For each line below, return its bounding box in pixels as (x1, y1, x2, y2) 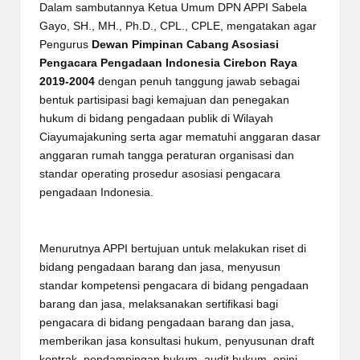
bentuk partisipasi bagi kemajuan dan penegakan (39, 93, 289, 106)
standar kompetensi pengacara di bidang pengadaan (39, 279, 309, 292)
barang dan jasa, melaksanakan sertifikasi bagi (39, 297, 278, 310)
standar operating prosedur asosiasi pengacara (39, 167, 280, 180)
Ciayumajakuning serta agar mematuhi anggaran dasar (39, 130, 321, 143)
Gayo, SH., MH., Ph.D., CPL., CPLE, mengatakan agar (39, 19, 317, 32)
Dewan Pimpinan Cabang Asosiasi (92, 38, 279, 51)
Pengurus (39, 38, 92, 51)
